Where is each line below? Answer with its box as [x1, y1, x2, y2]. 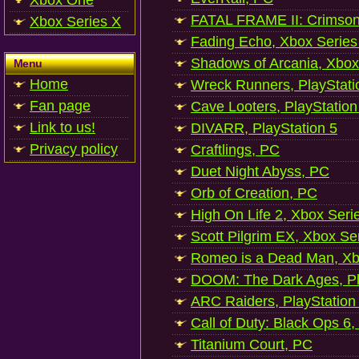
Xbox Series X [30, 14, 121, 30]
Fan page [30, 98, 91, 114]
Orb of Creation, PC [191, 185, 317, 201]
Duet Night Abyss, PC [191, 163, 329, 179]
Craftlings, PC [191, 142, 280, 158]
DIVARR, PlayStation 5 [191, 120, 337, 136]
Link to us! [30, 119, 95, 135]
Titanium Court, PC [191, 337, 313, 353]
